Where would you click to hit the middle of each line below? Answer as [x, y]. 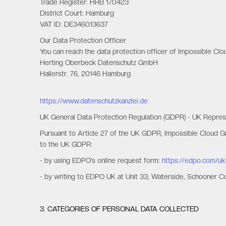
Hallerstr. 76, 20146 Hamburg [86, 74]
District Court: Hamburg [77, 13]
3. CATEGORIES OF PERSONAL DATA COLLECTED [120, 209]
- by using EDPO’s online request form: [101, 160]
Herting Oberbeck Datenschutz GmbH [99, 63]
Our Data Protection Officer [83, 40]
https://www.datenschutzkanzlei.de [94, 101]
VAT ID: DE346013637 [74, 24]
